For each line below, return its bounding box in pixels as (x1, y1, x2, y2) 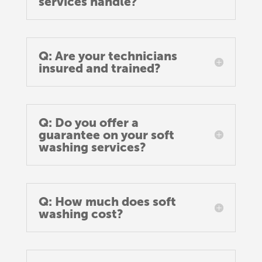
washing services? (38, 139, 146, 154)
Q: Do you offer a (38, 115, 139, 130)
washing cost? (38, 206, 123, 221)
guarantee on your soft (38, 127, 174, 142)
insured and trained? (38, 60, 161, 75)
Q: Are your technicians (38, 48, 177, 63)
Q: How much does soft (38, 194, 176, 209)
